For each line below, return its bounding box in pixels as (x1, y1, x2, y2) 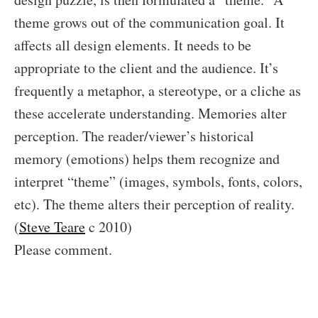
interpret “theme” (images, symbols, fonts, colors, (14, 172, 302, 191)
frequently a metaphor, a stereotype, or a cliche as (14, 81, 301, 100)
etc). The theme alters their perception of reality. (14, 194, 295, 214)
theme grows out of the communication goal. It (14, 13, 285, 32)
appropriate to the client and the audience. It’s (14, 58, 278, 77)
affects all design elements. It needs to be (14, 35, 251, 55)
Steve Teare (19, 217, 85, 236)
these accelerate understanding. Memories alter (14, 104, 287, 123)
